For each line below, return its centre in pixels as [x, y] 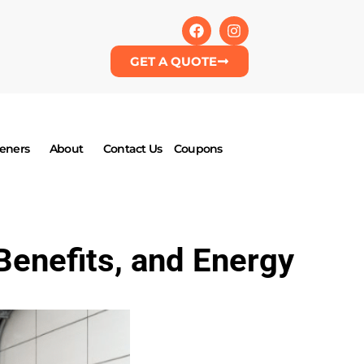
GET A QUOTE [173, 61]
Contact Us [132, 149]
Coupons [198, 149]
